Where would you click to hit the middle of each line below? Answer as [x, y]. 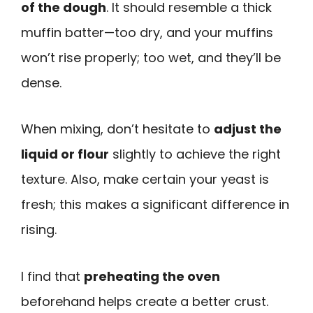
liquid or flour [65, 154]
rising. [39, 230]
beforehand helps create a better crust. [145, 301]
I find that [52, 276]
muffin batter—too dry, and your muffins [147, 32]
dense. [41, 82]
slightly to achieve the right [195, 154]
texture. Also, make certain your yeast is [145, 180]
